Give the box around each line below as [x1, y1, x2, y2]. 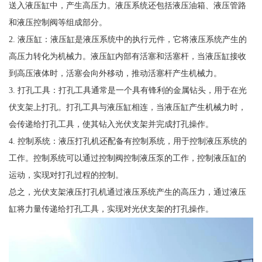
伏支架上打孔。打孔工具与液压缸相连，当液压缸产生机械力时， [8, 102, 246, 112]
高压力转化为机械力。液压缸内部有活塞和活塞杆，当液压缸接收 [8, 51, 246, 61]
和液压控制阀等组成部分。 [8, 17, 107, 27]
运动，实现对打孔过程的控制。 [8, 170, 123, 180]
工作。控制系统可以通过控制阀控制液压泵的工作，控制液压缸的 [8, 153, 246, 163]
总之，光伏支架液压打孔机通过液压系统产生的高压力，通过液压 [8, 187, 246, 196]
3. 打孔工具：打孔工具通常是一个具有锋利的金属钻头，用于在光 [8, 85, 247, 95]
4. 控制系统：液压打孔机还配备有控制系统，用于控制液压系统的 [8, 136, 247, 146]
